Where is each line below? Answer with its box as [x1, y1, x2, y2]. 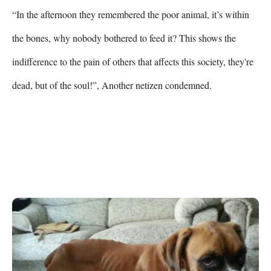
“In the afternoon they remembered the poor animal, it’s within [12, 7, 249, 21]
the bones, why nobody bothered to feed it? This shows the [12, 31, 236, 44]
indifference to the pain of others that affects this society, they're [12, 54, 253, 68]
